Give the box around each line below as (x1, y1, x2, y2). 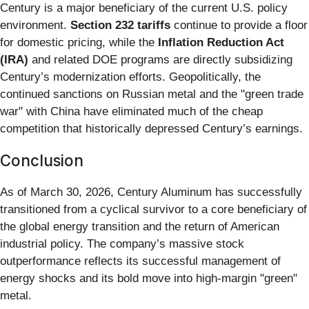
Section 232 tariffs (70, 18, 170, 32)
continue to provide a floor (170, 18, 308, 32)
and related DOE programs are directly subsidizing (28, 52, 292, 66)
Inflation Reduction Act (158, 35, 284, 49)
